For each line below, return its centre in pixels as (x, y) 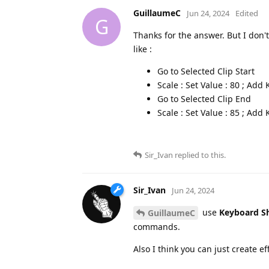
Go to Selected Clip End (204, 98)
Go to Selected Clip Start (206, 71)
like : (143, 49)
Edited (247, 13)
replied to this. (199, 155)
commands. (157, 227)
